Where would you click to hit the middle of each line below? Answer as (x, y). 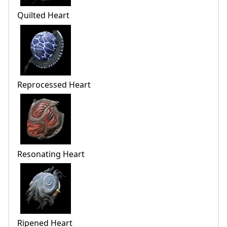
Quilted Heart (43, 15)
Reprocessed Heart (54, 84)
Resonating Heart (51, 154)
